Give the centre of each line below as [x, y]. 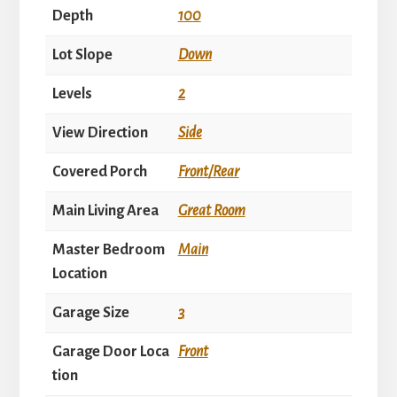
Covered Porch [99, 171]
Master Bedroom [108, 249]
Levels [72, 93]
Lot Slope [82, 54]
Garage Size [90, 312]
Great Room [211, 210]
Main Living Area [105, 210]
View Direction [100, 132]
